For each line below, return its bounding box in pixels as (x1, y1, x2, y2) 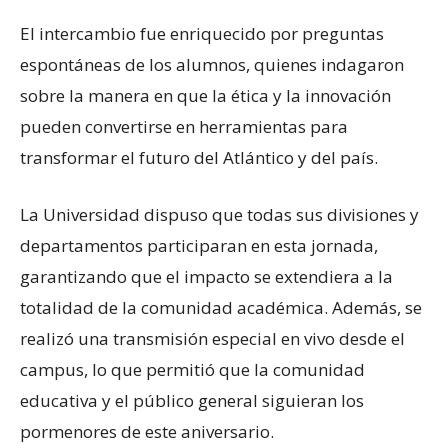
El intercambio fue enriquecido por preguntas (20, 21, 384, 45)
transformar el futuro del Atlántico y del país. (20, 145, 378, 169)
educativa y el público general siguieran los (20, 388, 364, 412)
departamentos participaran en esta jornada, (20, 233, 378, 257)
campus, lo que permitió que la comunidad (20, 357, 365, 381)
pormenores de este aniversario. (20, 419, 274, 443)
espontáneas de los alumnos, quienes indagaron (20, 52, 404, 76)
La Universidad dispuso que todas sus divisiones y (20, 202, 419, 226)
